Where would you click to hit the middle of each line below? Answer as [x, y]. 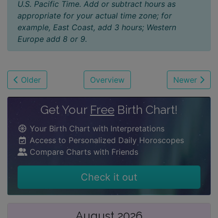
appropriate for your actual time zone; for [95, 15]
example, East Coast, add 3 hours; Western [97, 27]
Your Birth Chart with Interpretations [96, 128]
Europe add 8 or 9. [52, 39]
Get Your [65, 109]
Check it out [109, 177]
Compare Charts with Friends [83, 152]
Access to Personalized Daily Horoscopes [106, 140]
